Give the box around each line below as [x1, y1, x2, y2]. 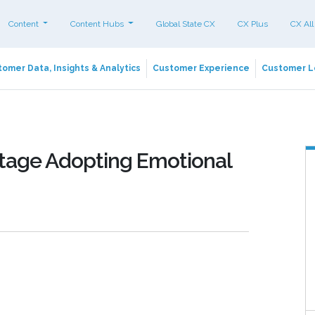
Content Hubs [70, 18, 127, 29]
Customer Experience [153, 63, 250, 73]
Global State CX [155, 18, 215, 29]
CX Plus [237, 18, 268, 29]
